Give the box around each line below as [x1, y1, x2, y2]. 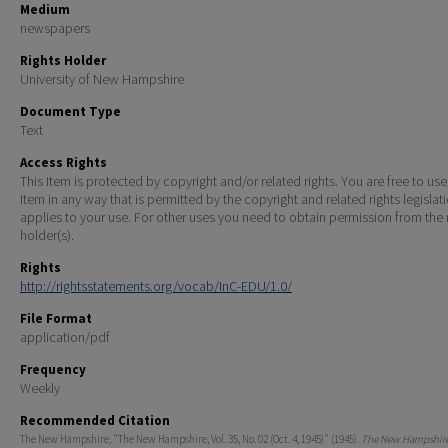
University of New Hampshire [20, 69, 184, 88]
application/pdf [20, 327, 110, 346]
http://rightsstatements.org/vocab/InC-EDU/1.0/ [20, 276, 292, 295]
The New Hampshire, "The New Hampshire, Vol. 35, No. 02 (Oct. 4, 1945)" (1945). [20, 431, 361, 446]
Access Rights [20, 153, 107, 171]
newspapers [20, 18, 90, 37]
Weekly [20, 378, 60, 397]
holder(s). [20, 225, 74, 244]
